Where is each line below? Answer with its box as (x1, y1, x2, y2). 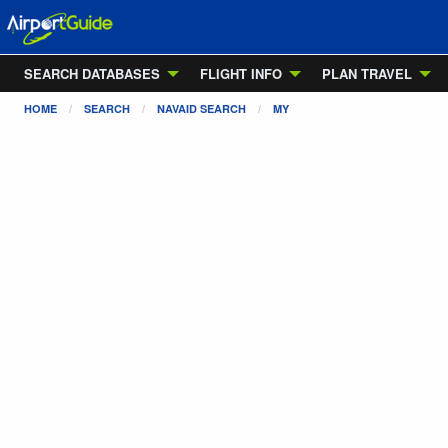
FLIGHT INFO (200, 64, 282, 83)
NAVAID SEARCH (157, 101, 246, 116)
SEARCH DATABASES (24, 64, 160, 83)
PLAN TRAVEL (322, 64, 412, 83)
